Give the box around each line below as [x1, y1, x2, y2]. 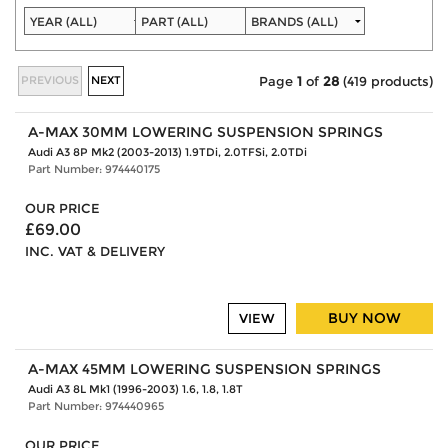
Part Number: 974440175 [27, 162, 160, 177]
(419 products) [339, 73, 433, 89]
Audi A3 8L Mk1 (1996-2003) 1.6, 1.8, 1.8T [27, 381, 243, 396]
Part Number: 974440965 [27, 398, 164, 413]
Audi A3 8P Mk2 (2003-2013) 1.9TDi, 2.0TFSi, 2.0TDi [27, 145, 307, 160]
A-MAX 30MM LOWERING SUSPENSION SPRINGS [27, 123, 383, 142]
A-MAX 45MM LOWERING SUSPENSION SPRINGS [27, 359, 381, 378]
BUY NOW [328, 309, 401, 328]
